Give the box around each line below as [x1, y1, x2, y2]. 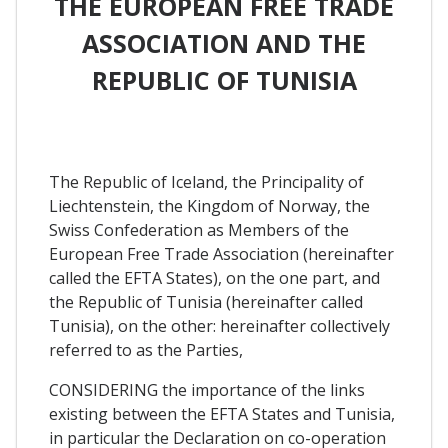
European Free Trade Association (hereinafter [49, 242, 394, 265]
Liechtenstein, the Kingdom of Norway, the [49, 194, 370, 217]
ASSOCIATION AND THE [82, 26, 366, 61]
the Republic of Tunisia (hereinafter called [49, 290, 363, 313]
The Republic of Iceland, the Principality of [49, 170, 364, 193]
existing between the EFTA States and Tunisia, [49, 402, 395, 425]
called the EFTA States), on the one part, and [49, 266, 380, 289]
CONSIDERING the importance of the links [49, 378, 365, 401]
